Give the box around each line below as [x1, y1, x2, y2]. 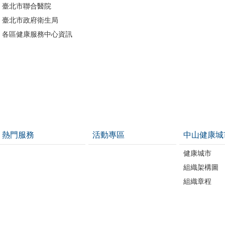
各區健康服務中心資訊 [2, 30, 72, 38]
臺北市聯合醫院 [2, 2, 51, 10]
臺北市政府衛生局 [2, 16, 58, 24]
